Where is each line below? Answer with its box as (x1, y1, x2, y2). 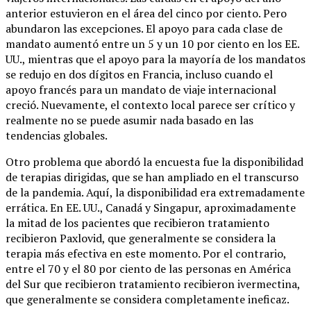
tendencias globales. (6, 127, 108, 143)
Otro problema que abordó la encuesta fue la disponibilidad (6, 153, 303, 169)
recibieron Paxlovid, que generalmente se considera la (6, 230, 276, 246)
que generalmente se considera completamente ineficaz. (6, 291, 289, 307)
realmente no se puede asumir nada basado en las (6, 112, 253, 128)
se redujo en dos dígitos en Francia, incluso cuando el (6, 66, 273, 82)
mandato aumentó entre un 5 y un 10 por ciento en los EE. (6, 35, 299, 51)
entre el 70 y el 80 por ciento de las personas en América (6, 260, 291, 276)
